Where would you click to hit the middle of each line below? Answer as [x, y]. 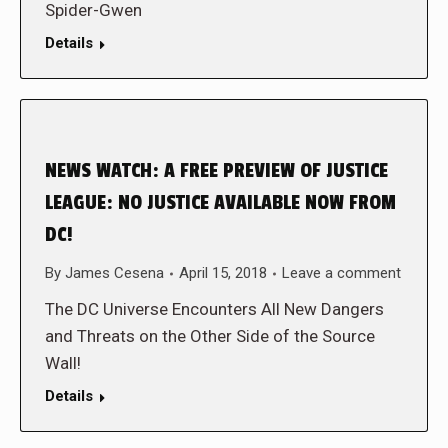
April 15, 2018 [223, 273]
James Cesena [114, 273]
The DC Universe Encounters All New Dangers [214, 309]
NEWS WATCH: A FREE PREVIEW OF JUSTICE [216, 171]
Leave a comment [341, 273]
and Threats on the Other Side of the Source [210, 336]
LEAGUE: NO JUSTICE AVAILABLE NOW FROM [220, 203]
